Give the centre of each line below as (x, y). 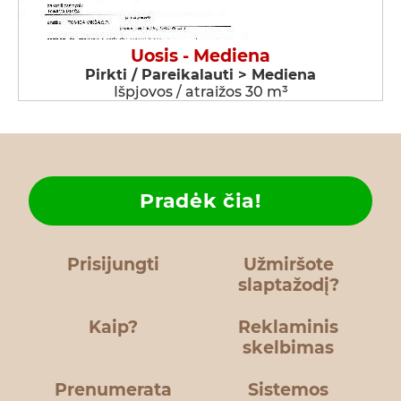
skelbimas (288, 348)
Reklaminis (288, 328)
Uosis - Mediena (200, 56)
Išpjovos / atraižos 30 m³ (200, 92)
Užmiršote (288, 265)
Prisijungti (113, 265)
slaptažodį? (288, 286)
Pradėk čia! (200, 201)
